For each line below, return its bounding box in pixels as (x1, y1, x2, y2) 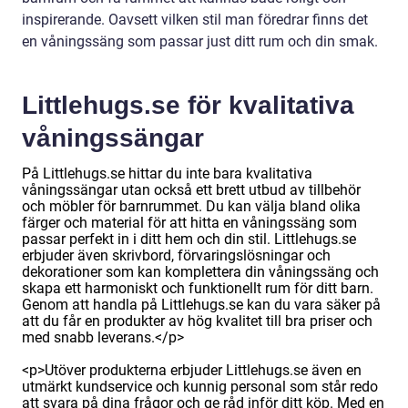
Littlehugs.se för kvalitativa (22, 91, 354, 120)
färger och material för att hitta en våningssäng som (22, 214, 357, 232)
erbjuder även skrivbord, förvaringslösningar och (22, 247, 331, 265)
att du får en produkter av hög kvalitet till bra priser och (22, 312, 372, 331)
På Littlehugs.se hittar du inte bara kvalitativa (22, 165, 312, 183)
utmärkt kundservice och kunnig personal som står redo (22, 378, 378, 396)
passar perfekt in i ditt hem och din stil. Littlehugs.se (22, 230, 356, 249)
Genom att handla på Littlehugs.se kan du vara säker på (22, 296, 381, 314)
